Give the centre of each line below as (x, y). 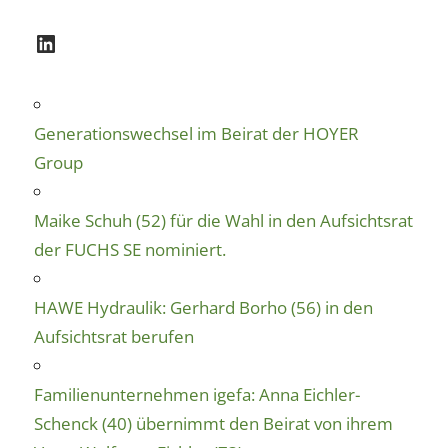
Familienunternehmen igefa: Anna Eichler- (197, 394)
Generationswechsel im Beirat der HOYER (196, 133)
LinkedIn (81, 42)
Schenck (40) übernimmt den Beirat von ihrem (213, 423)
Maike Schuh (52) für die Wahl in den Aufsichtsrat (223, 220)
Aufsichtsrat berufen (114, 336)
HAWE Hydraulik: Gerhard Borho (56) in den (203, 307)
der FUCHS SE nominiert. (130, 249)
